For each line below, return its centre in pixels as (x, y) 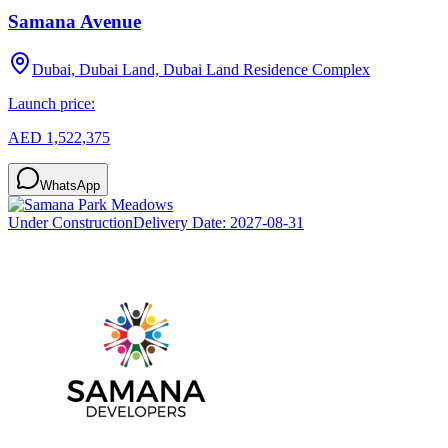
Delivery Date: (181, 223)
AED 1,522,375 (59, 138)
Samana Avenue (74, 21)
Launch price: (51, 104)
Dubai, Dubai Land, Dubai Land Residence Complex (201, 70)
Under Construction (70, 223)
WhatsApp (70, 186)
